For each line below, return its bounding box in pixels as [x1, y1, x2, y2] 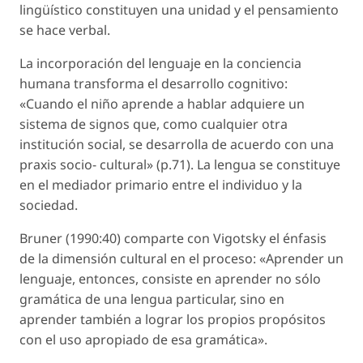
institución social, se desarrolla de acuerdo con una [19, 135, 334, 153]
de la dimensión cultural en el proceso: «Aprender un [19, 249, 344, 267]
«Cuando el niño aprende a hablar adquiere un [19, 94, 305, 113]
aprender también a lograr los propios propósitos [19, 310, 326, 328]
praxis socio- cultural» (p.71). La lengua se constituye [19, 155, 340, 173]
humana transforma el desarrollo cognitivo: [19, 74, 288, 92]
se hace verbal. [19, 20, 110, 39]
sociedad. [19, 195, 78, 214]
